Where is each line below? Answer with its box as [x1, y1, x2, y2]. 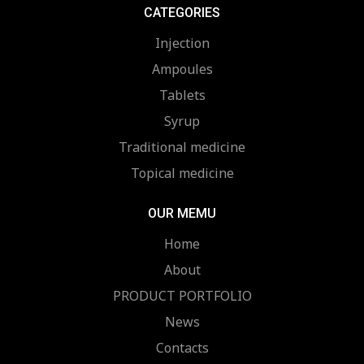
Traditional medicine [119, 136, 245, 158]
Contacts [155, 337, 209, 359]
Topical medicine [130, 162, 234, 184]
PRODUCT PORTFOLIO [112, 285, 252, 307]
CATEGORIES [143, 5, 221, 21]
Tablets [158, 84, 206, 106]
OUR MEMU [147, 206, 217, 222]
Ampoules [151, 58, 213, 80]
